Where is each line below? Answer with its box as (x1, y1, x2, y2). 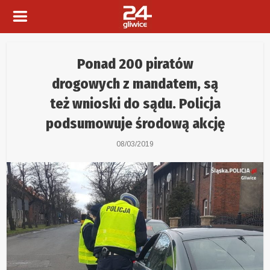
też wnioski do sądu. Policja (49, 95, 221, 112)
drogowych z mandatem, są (52, 75, 218, 92)
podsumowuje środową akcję (45, 115, 225, 132)
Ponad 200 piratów (77, 55, 193, 72)
